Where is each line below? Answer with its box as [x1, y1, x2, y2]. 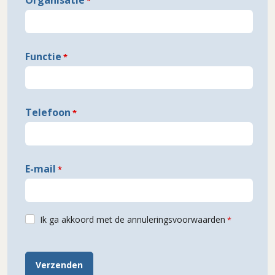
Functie [25, 49, 61, 63]
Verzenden [36, 258, 83, 271]
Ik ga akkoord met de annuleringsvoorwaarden [40, 213, 225, 225]
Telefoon [25, 106, 71, 120]
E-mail [25, 161, 56, 176]
